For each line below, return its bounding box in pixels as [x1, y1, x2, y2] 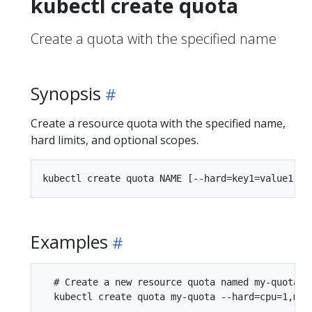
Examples [31, 229, 108, 253]
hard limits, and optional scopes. [31, 132, 198, 148]
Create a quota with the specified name [31, 29, 276, 48]
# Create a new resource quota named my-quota [42, 276, 299, 288]
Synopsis [31, 81, 101, 105]
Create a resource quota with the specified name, [31, 115, 286, 131]
